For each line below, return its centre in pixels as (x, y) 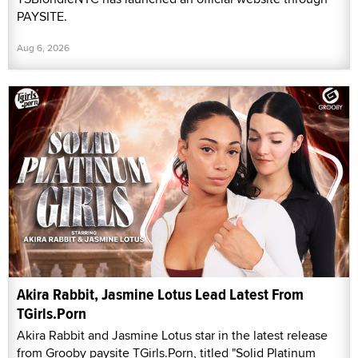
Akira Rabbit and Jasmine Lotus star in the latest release (172, 336)
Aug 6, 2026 (43, 47)
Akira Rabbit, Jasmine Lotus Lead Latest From (160, 295)
